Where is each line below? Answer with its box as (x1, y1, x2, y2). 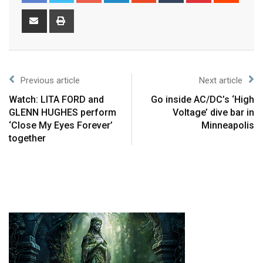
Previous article (21, 75, 80, 86)
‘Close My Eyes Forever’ (9, 119, 113, 131)
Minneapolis (201, 119, 254, 131)
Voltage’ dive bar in (173, 106, 254, 118)
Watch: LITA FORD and (9, 93, 104, 105)
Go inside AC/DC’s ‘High (151, 93, 254, 105)
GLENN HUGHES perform (9, 106, 116, 118)
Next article (199, 75, 242, 86)
